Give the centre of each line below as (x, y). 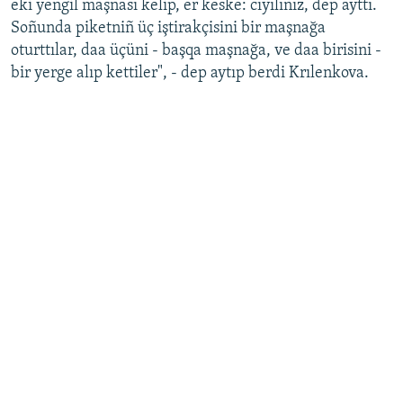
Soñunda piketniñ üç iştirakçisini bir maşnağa (168, 29)
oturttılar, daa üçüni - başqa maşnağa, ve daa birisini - (196, 51)
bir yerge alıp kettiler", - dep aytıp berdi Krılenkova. (190, 74)
